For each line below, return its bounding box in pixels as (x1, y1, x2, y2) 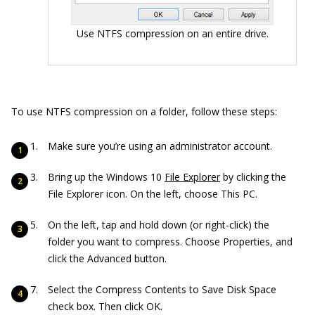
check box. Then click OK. (48, 300, 162, 314)
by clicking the (220, 170, 286, 184)
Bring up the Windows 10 (48, 170, 165, 184)
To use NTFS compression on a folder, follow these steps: (11, 105, 277, 119)
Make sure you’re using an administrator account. (48, 139, 272, 153)
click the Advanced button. (48, 252, 167, 266)
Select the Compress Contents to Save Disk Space (48, 283, 276, 297)
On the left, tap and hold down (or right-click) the (48, 218, 269, 232)
